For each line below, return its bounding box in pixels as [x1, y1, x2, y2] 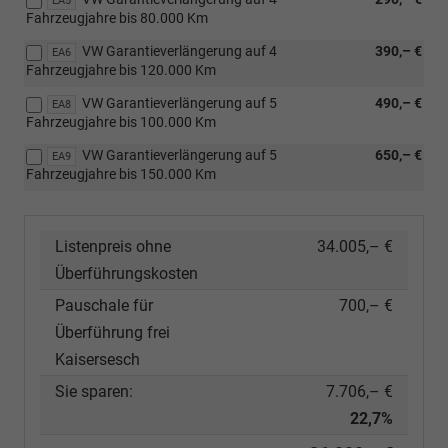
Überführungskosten [55, 263, 198, 283]
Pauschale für [55, 295, 153, 315]
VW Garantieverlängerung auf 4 [82, 42, 277, 59]
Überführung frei [55, 322, 170, 342]
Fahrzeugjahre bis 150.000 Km [26, 165, 216, 182]
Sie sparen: [55, 381, 133, 401]
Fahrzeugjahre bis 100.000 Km [26, 113, 216, 130]
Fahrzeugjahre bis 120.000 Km [26, 61, 216, 78]
